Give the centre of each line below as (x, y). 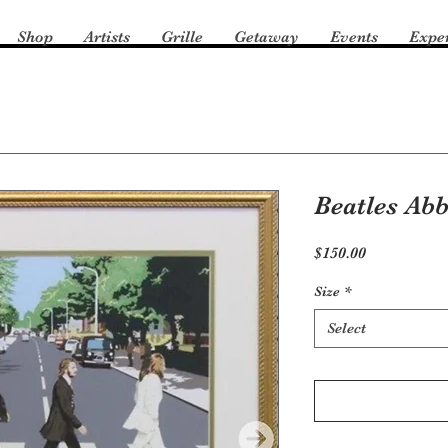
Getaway (266, 37)
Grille (181, 37)
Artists (106, 37)
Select (346, 328)
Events (353, 37)
